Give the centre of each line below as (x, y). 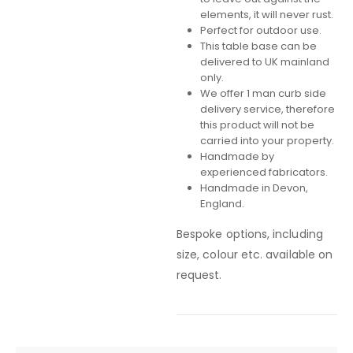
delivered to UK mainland (264, 62)
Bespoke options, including (250, 234)
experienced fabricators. (264, 173)
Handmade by (237, 157)
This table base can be (258, 46)
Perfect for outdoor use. (260, 31)
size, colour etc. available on (255, 255)
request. (199, 275)
